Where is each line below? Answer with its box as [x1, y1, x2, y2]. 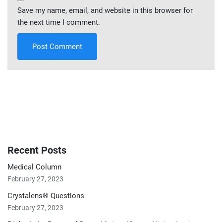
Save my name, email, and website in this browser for [17, 6, 193, 15]
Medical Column [7, 163, 61, 171]
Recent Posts [7, 144, 66, 156]
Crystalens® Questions [7, 191, 84, 200]
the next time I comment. [17, 18, 100, 27]
